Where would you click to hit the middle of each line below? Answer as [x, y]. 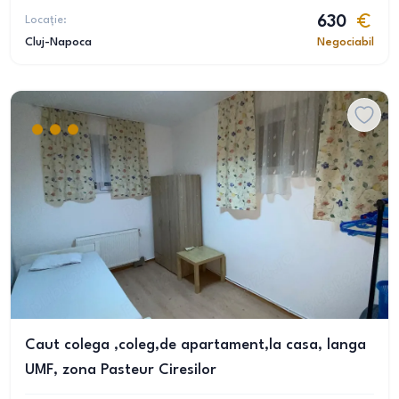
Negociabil [346, 42]
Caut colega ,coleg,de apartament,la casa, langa [195, 345]
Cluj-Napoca [58, 42]
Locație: [46, 20]
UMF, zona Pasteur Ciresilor [121, 370]
